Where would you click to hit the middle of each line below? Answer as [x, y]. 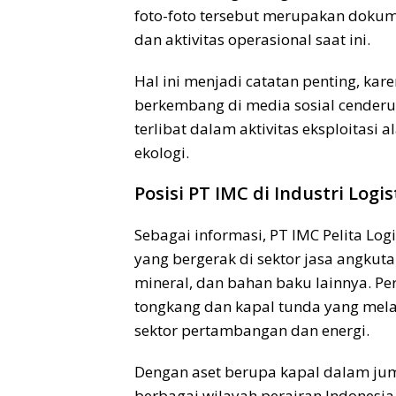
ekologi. [162, 152]
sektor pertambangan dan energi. [252, 330]
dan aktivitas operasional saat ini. [252, 39]
